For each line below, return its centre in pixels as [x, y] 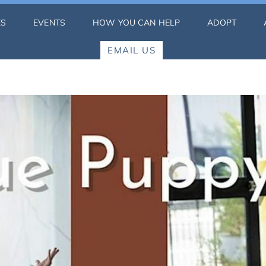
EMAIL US [132, 50]
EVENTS [49, 23]
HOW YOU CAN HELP [137, 23]
